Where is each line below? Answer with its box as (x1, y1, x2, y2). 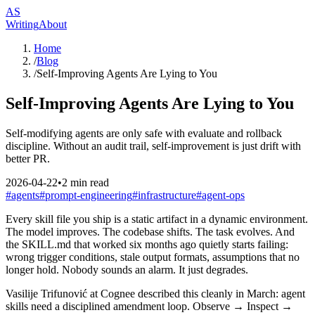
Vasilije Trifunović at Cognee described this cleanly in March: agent (6, 287, 305, 300)
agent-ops (202, 188, 245, 201)
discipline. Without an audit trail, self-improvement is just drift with (6, 139, 301, 152)
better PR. (6, 152, 50, 165)
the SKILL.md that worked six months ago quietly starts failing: (6, 238, 288, 250)
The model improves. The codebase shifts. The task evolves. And (6, 225, 295, 238)
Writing (6, 18, 39, 30)
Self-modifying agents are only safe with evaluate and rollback (6, 127, 282, 139)
